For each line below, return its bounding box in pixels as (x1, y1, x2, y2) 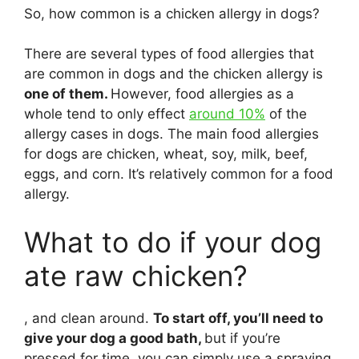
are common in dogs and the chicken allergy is (24, 66, 323, 82)
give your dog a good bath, (24, 329, 204, 346)
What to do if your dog (24, 224, 321, 259)
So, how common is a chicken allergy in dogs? (24, 5, 320, 22)
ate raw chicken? (24, 258, 248, 292)
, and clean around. (24, 309, 153, 326)
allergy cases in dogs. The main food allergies (24, 126, 319, 142)
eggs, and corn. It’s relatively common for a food (24, 166, 333, 182)
